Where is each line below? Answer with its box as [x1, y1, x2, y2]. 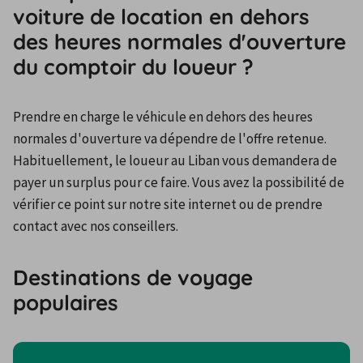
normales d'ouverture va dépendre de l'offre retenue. [13, 130, 327, 148]
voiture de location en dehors [13, 2, 310, 30]
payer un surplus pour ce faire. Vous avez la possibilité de [13, 173, 344, 192]
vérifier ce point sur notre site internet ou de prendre [13, 195, 322, 214]
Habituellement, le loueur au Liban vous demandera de [13, 152, 337, 170]
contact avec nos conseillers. [13, 217, 178, 236]
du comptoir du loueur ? [13, 53, 254, 80]
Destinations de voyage [13, 263, 253, 291]
